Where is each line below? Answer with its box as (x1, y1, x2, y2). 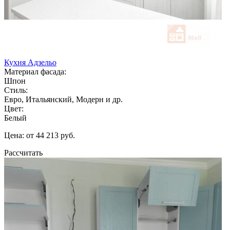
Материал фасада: (4, 67, 66, 76)
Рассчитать (4, 148, 43, 157)
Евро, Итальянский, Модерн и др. (4, 94, 123, 104)
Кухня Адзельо (4, 57, 56, 67)
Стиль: (4, 85, 28, 94)
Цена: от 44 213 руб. (4, 130, 75, 140)
